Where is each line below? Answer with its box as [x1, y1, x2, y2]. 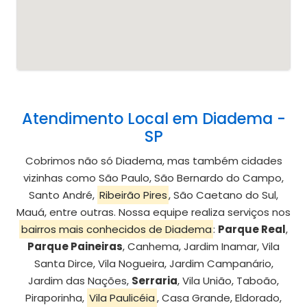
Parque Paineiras [27, 239, 123, 254]
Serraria [132, 273, 177, 288]
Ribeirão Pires [99, 188, 167, 203]
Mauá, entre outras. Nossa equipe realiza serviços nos [16, 205, 291, 220]
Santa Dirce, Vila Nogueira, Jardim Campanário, [34, 256, 273, 271]
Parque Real [218, 222, 286, 237]
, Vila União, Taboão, [177, 273, 279, 288]
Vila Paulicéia [89, 291, 155, 306]
